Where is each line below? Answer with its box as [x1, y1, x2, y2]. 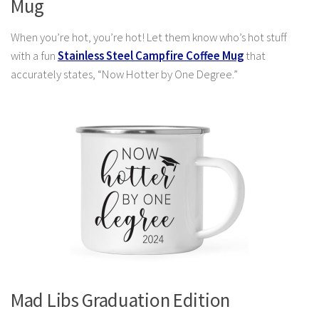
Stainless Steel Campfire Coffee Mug [58, 48, 244, 64]
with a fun [11, 48, 58, 64]
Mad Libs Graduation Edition [11, 288, 230, 313]
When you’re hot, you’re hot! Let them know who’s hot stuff [11, 30, 287, 46]
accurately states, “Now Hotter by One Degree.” [11, 67, 238, 83]
